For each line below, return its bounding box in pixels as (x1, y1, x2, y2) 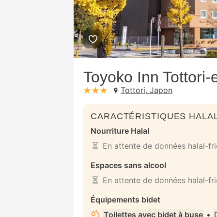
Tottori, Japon (121, 85, 172, 95)
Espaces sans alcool (91, 160, 166, 170)
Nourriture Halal (91, 126, 149, 136)
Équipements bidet (91, 195, 160, 204)
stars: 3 (108, 86, 132, 94)
